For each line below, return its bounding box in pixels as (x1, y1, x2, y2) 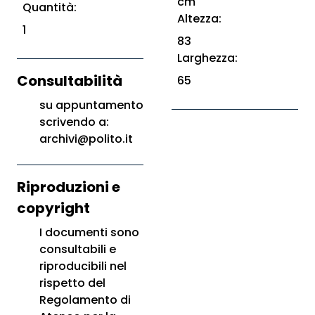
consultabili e (39, 241, 116, 257)
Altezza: (177, 11, 221, 27)
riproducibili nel (39, 258, 127, 274)
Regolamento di (39, 292, 131, 308)
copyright (17, 198, 90, 218)
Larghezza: (177, 50, 238, 66)
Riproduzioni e (17, 177, 120, 197)
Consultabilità (17, 71, 122, 91)
